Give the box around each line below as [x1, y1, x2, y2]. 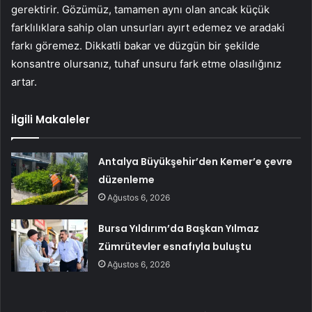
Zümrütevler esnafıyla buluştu [98, 239, 252, 253]
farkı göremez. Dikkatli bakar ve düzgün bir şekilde [11, 38, 260, 52]
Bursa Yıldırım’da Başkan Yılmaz [98, 221, 260, 235]
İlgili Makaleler [11, 111, 90, 127]
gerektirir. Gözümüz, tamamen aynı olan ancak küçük [11, 2, 270, 16]
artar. [11, 75, 37, 88]
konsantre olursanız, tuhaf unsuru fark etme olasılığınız [11, 56, 281, 70]
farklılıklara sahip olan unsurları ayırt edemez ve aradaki [11, 20, 285, 34]
